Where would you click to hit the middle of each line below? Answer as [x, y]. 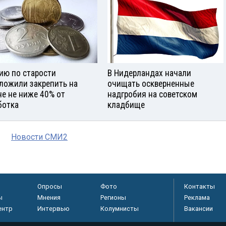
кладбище [126, 105]
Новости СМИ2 [39, 137]
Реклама [197, 198]
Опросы [49, 187]
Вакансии [199, 209]
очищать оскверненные [151, 84]
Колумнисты [119, 209]
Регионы [113, 198]
